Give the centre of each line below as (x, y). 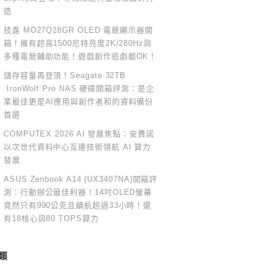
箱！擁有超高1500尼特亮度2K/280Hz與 (78, 43)
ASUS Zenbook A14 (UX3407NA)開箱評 (81, 179)
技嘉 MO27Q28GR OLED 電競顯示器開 (78, 30)
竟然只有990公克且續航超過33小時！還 (78, 205)
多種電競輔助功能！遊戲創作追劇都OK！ (80, 56)
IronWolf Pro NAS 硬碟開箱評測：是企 (79, 89)
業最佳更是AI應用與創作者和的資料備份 (79, 102)
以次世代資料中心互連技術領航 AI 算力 (77, 147)
